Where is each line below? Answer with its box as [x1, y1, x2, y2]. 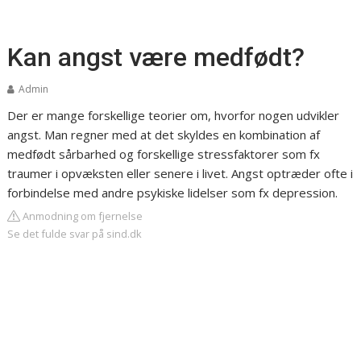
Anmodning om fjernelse [20, 209, 143, 223]
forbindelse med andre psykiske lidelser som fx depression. [7, 185, 338, 201]
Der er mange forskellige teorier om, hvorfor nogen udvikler [7, 107, 340, 123]
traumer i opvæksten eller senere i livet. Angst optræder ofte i [7, 165, 354, 181]
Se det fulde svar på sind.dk [7, 226, 143, 241]
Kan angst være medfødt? [7, 42, 305, 73]
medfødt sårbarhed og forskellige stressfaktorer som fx [7, 146, 321, 162]
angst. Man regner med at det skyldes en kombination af [7, 127, 321, 143]
